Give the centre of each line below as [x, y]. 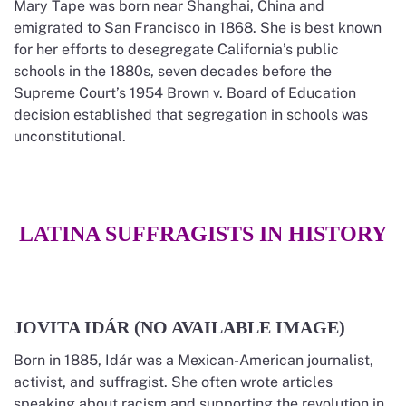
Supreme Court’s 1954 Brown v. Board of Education [185, 92]
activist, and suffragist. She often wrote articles [173, 382]
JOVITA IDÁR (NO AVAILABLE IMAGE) [179, 327]
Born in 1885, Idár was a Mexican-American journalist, [193, 360]
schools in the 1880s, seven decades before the [173, 71]
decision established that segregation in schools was [191, 114]
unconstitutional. [70, 136]
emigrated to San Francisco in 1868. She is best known [198, 27]
